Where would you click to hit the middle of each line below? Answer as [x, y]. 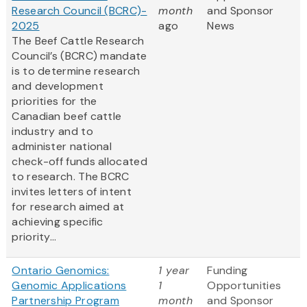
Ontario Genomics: [61, 271]
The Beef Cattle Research [78, 41]
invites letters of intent [72, 192]
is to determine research [76, 71]
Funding [228, 271]
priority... [34, 237]
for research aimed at [68, 207]
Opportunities [244, 286]
